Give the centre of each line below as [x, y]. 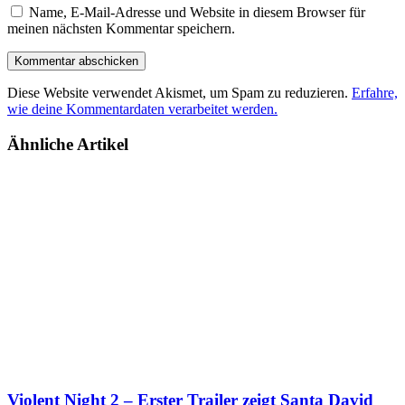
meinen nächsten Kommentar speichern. [121, 29]
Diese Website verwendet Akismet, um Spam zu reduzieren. [179, 93]
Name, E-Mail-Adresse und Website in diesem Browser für [197, 13]
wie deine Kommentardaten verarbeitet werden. [142, 109]
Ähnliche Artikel [68, 144]
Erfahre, [375, 93]
